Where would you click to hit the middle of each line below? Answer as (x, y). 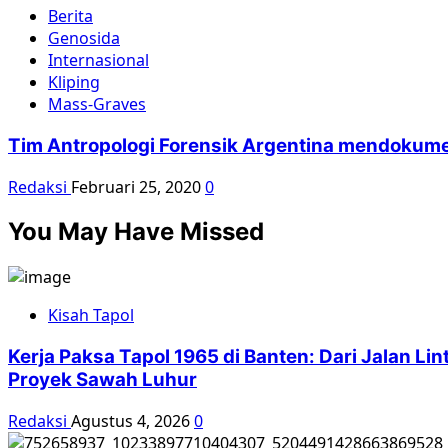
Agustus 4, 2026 (132, 420)
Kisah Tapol (91, 315)
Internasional (98, 60)
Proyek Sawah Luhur (102, 380)
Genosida (84, 38)
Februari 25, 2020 (138, 186)
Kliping (74, 82)
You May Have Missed (136, 232)
